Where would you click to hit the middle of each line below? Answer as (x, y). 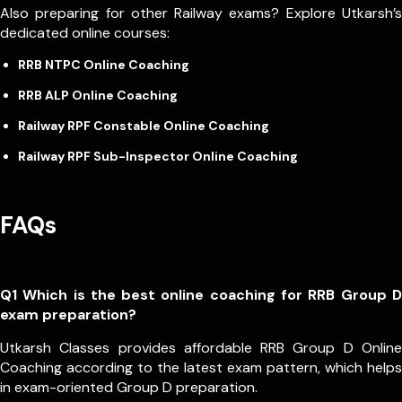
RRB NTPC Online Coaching (104, 64)
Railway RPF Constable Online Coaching (145, 125)
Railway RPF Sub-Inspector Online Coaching (158, 156)
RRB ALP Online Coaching (99, 95)
